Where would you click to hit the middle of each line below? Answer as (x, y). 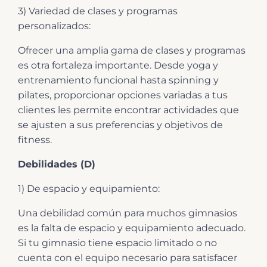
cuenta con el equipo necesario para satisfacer (128, 257)
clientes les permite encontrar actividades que (128, 110)
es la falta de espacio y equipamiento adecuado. (132, 228)
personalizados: (54, 26)
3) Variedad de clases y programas (98, 11)
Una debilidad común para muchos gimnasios (128, 213)
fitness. (35, 139)
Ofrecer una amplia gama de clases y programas (132, 50)
